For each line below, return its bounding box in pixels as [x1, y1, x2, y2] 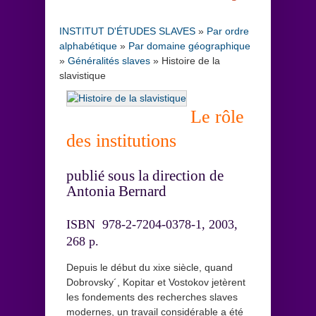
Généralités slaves [68, 54, 150, 66]
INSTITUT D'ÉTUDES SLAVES [59, 25, 195, 37]
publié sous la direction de [66, 167, 224, 185]
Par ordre [207, 25, 249, 37]
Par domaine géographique [128, 39, 250, 51]
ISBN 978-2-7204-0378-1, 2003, [66, 217, 238, 232]
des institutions [66, 130, 176, 152]
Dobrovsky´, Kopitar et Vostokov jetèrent [66, 276, 245, 288]
